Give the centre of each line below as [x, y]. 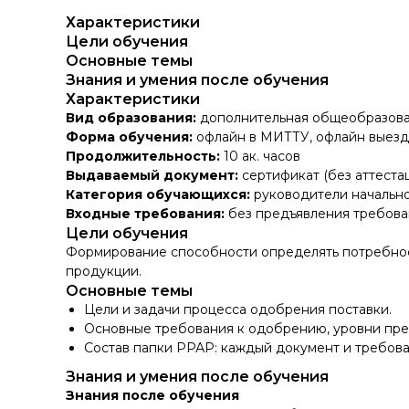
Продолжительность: [143, 157]
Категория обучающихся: [160, 195]
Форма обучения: [129, 137]
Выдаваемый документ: [154, 176]
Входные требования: [147, 214]
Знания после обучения [152, 396]
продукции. [104, 272]
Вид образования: [131, 118]
